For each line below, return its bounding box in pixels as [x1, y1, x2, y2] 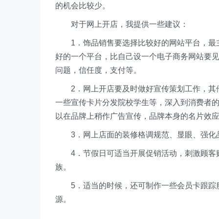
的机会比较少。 [55, 1, 110, 10]
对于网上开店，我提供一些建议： [55, 20, 188, 28]
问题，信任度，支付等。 [55, 66, 141, 74]
